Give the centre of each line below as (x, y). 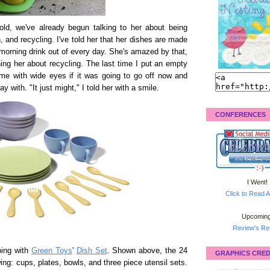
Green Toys (52, 251)
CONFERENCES (240, 114)
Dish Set (92, 251)
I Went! (257, 182)
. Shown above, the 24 (147, 251)
